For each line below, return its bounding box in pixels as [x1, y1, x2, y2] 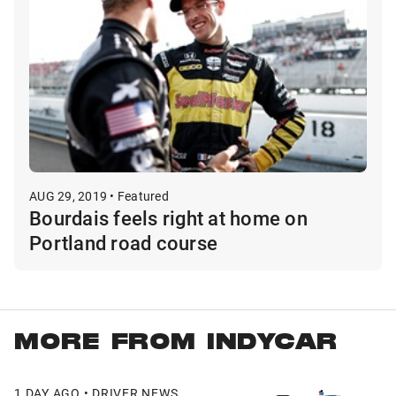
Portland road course [29, 230, 217, 256]
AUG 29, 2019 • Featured [29, 187, 169, 205]
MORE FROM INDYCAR [14, 331, 338, 359]
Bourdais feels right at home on [29, 205, 308, 232]
